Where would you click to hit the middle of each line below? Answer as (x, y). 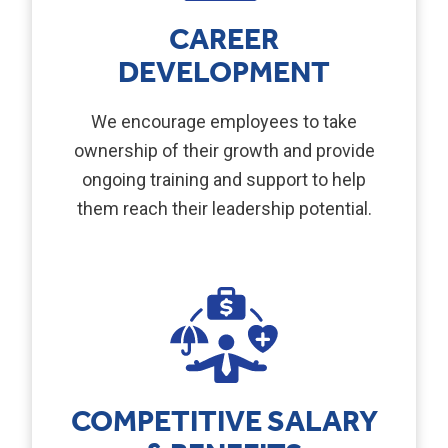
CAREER (224, 41)
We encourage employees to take (224, 122)
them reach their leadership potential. (224, 209)
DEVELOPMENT (224, 74)
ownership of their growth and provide (224, 151)
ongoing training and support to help (224, 180)
